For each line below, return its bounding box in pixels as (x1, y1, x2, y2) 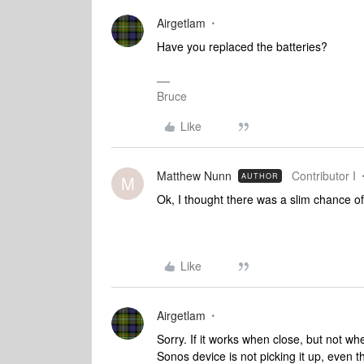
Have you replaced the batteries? (157, 38, 327, 54)
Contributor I (292, 167, 356, 184)
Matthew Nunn (157, 167, 232, 184)
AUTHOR (241, 171, 279, 181)
